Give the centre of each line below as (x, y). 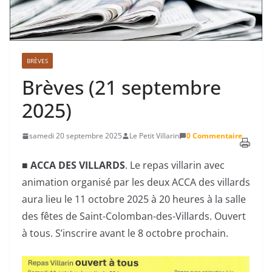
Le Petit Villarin (154, 136)
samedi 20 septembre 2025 (76, 136)
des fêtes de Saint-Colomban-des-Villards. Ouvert (134, 216)
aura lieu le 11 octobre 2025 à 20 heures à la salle (134, 199)
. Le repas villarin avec (175, 165)
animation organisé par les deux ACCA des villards (136, 182)
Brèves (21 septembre (121, 87)
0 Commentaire (214, 136)
